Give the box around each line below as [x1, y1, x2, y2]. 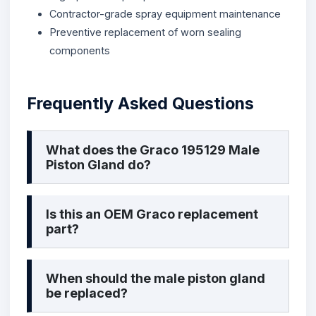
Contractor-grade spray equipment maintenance [49, 7, 281, 20]
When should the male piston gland [46, 270, 265, 286]
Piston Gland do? [46, 157, 151, 172]
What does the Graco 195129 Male [46, 142, 260, 157]
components [49, 44, 110, 56]
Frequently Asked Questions [27, 92, 254, 114]
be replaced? [46, 285, 128, 300]
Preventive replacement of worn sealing [49, 25, 241, 38]
